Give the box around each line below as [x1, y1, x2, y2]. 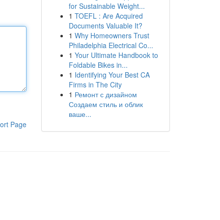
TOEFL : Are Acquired [74, 11, 143, 21]
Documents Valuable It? [68, 21, 142, 30]
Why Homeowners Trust [74, 30, 149, 40]
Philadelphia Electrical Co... [68, 40, 153, 50]
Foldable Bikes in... [68, 60, 128, 70]
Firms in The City [68, 80, 122, 89]
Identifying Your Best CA [74, 70, 150, 80]
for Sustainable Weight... [68, 1, 145, 11]
